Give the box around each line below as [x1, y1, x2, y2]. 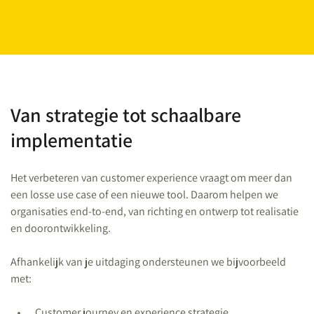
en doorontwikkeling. [11, 221, 111, 235]
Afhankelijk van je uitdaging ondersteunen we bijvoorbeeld [11, 254, 286, 269]
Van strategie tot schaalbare [11, 102, 241, 128]
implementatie [11, 127, 132, 153]
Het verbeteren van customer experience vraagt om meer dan [11, 170, 292, 185]
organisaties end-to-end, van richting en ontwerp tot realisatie [11, 204, 299, 219]
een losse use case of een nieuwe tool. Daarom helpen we [11, 187, 278, 202]
